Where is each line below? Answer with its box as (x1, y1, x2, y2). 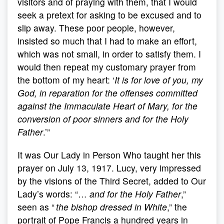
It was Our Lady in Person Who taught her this (17, 148, 201, 161)
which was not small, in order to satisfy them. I (17, 47, 201, 60)
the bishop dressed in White (56, 200, 167, 213)
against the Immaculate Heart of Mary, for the (17, 99, 197, 112)
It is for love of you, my (114, 73, 203, 86)
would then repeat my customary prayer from (17, 60, 196, 73)
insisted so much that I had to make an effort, (17, 34, 197, 47)
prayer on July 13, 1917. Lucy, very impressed (17, 161, 201, 174)
